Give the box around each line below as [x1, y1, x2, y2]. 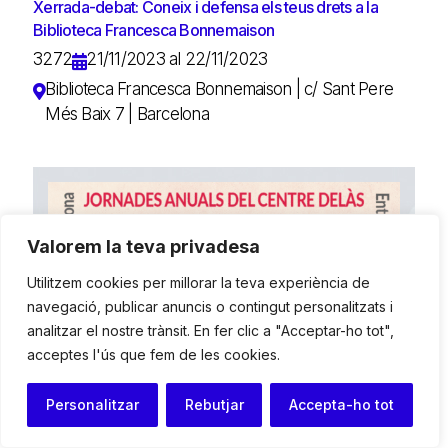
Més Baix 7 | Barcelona [45, 103, 209, 124]
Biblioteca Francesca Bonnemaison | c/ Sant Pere [45, 78, 393, 99]
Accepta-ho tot [289, 396, 395, 413]
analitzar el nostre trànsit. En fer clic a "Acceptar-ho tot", [27, 322, 394, 339]
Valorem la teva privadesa [27, 236, 260, 257]
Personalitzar [45, 396, 139, 413]
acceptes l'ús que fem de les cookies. [27, 346, 280, 363]
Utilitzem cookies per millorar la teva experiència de [27, 274, 370, 291]
